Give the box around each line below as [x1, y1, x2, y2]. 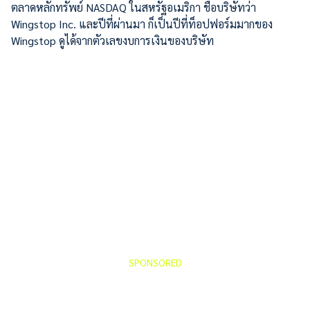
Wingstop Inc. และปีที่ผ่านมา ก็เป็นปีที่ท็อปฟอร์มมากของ [11, 16, 273, 31]
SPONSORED [128, 255, 182, 268]
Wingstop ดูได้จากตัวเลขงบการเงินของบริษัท [11, 33, 214, 48]
